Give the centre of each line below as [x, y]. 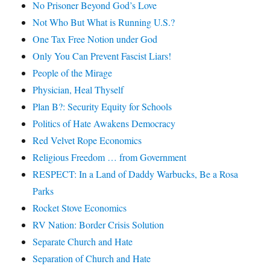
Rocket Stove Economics [80, 208]
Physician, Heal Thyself [78, 90]
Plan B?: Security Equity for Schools [102, 107]
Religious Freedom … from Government [110, 157]
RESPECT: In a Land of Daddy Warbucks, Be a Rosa [136, 174]
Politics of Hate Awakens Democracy [104, 124]
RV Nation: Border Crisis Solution [99, 225]
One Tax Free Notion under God [95, 39]
